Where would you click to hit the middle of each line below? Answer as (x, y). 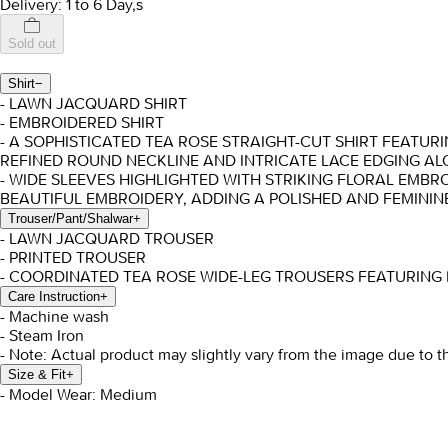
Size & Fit (37, 375)
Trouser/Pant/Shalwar (70, 219)
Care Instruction (54, 297)
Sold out (32, 44)
